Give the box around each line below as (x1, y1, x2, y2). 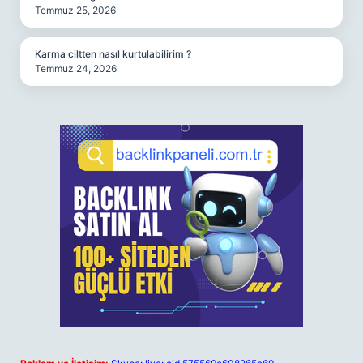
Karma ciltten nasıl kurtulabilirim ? (35, 48, 191, 60)
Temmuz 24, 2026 (35, 62, 117, 75)
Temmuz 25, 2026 (35, 4, 116, 16)
